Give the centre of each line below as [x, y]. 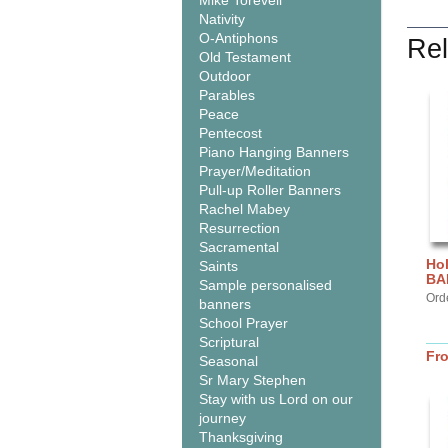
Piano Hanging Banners [274, 152]
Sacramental [239, 247]
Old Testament [245, 57]
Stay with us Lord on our [276, 399]
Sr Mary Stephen [252, 380]
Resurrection [239, 228]
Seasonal [228, 361]
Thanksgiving [241, 437]
